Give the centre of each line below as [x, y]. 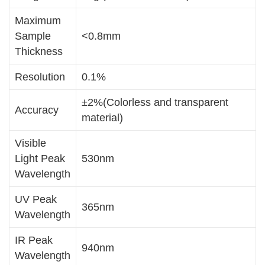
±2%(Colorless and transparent [155, 103]
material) [102, 118]
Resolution [40, 77]
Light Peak [40, 159]
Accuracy [36, 110]
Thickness [38, 52]
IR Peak [33, 240]
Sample [33, 36]
